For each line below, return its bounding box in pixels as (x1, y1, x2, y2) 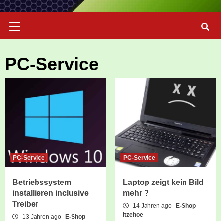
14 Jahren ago (131, 202, 173, 210)
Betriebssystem (12, 178, 71, 187)
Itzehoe (123, 211, 143, 219)
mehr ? (123, 189, 149, 198)
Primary (16, 13, 40, 21)
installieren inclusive (12, 189, 89, 198)
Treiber (12, 200, 38, 209)
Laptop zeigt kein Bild (123, 178, 204, 187)
